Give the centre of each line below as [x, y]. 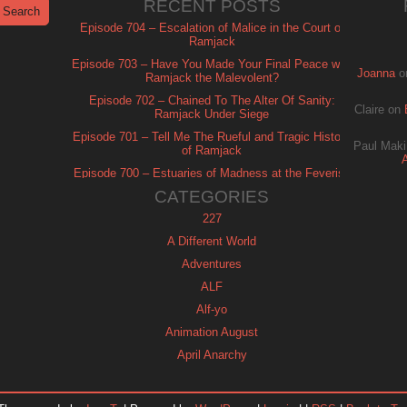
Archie [212, 377]
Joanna [376, 73]
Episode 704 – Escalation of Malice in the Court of [212, 28]
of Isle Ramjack [212, 187]
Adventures [212, 264]
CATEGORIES [212, 197]
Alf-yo [212, 309]
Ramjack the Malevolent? [212, 78]
